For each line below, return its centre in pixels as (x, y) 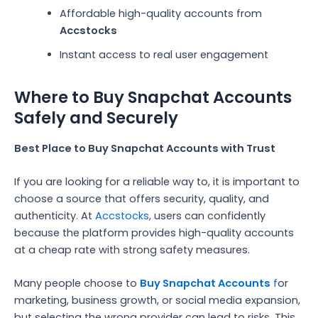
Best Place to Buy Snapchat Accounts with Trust (145, 148)
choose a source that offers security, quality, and (142, 199)
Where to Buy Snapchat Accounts (153, 97)
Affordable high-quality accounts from (160, 13)
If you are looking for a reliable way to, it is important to (157, 182)
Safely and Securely (96, 117)
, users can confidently (207, 216)
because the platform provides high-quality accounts (154, 233)
